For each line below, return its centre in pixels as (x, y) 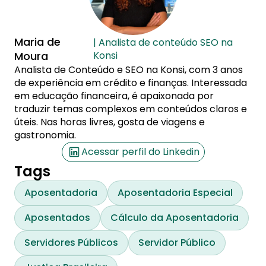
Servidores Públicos (71, 243)
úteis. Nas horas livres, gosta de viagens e (110, 122)
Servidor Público (177, 243)
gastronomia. (45, 135)
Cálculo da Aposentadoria (175, 218)
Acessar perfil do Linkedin (140, 152)
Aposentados (57, 218)
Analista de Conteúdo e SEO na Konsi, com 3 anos (129, 70)
